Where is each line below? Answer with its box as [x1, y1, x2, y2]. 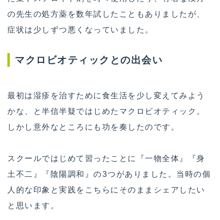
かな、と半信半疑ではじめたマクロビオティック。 [7, 106, 205, 116]
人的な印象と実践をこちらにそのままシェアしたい [7, 185, 205, 195]
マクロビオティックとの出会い [15, 54, 163, 66]
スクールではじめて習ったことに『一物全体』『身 [7, 153, 205, 164]
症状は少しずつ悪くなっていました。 [7, 24, 154, 34]
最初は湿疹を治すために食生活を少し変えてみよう [7, 90, 205, 101]
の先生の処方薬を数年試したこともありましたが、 [7, 8, 205, 19]
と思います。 [7, 200, 59, 211]
